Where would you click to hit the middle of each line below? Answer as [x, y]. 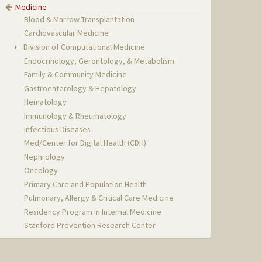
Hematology [46, 102]
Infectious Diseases [58, 130]
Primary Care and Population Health [86, 184]
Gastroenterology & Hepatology [80, 88]
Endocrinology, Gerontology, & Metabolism [99, 61]
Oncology [41, 170]
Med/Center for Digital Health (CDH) [85, 143]
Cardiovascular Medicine [67, 33]
